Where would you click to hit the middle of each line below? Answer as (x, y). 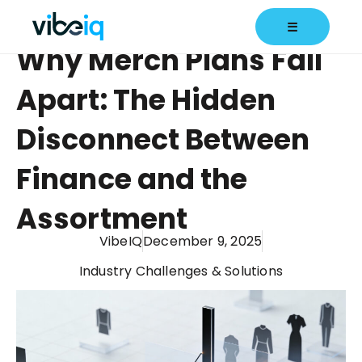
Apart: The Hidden (146, 100)
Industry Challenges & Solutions (181, 271)
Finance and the (132, 179)
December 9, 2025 (203, 241)
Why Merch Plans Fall (170, 60)
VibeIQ (120, 241)
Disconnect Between (163, 139)
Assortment (102, 219)
